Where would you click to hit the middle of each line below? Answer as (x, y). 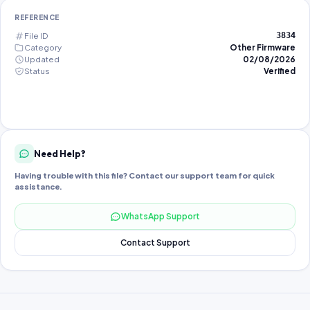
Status (37, 71)
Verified (280, 71)
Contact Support (155, 243)
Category (43, 47)
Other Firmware (263, 47)
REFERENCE (37, 17)
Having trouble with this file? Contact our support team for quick (145, 175)
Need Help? (60, 153)
